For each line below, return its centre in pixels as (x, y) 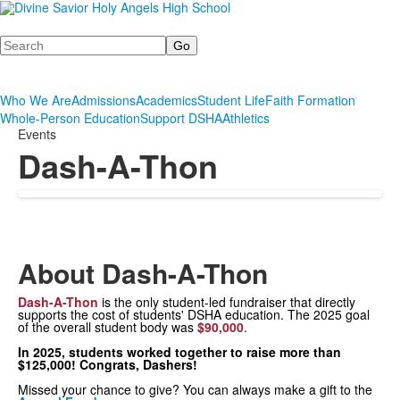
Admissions (104, 100)
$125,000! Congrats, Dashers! (108, 364)
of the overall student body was (106, 327)
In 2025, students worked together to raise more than (179, 352)
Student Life (231, 100)
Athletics (246, 118)
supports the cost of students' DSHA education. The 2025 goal (194, 314)
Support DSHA (181, 118)
